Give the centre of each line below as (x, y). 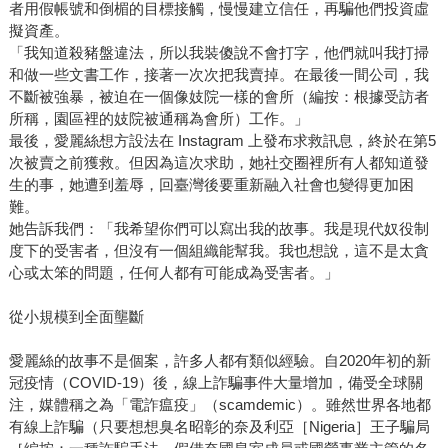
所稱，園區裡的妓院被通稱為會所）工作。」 (158, 118)
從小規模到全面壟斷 (76, 316)
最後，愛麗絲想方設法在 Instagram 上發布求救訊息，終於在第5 (222, 140)
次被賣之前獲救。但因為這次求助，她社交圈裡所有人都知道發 (218, 162)
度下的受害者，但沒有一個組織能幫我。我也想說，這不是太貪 (218, 250)
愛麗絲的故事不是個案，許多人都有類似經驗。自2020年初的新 (219, 360)
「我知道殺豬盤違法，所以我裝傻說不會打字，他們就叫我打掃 (218, 52)
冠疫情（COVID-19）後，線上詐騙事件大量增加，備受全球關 (215, 382)
